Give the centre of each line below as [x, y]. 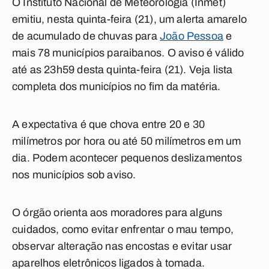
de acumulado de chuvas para [86, 36]
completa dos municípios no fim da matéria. [116, 86]
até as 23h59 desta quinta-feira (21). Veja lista [122, 70]
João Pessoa [192, 36]
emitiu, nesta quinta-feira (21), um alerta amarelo [129, 19]
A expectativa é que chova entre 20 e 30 [109, 124]
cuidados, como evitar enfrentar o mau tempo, [123, 229]
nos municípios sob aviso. [74, 175]
